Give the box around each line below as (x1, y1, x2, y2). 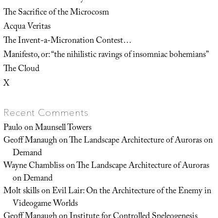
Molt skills (3, 184, 39, 199)
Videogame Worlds (12, 197, 78, 212)
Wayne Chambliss (3, 159, 64, 174)
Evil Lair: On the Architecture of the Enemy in (52, 184, 211, 199)
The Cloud (3, 62, 39, 77)
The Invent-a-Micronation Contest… (3, 34, 132, 49)
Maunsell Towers (35, 121, 91, 136)
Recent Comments (3, 106, 89, 118)
